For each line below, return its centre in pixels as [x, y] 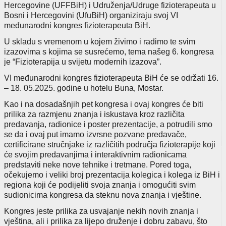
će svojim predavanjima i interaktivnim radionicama [95, 154]
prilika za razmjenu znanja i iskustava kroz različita [94, 114]
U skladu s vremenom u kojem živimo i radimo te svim [100, 41]
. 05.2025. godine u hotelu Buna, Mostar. [92, 88]
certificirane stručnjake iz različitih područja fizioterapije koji [110, 144]
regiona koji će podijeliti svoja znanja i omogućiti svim [100, 185]
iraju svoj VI [157, 15]
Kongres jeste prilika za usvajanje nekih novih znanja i [101, 211]
